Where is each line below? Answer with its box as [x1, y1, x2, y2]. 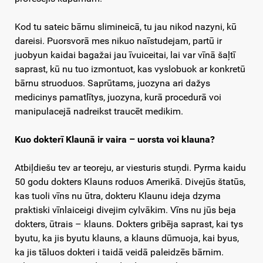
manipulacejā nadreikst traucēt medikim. [15, 106, 183, 117]
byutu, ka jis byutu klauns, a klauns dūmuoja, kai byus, [15, 232, 239, 244]
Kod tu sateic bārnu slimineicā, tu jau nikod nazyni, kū [15, 21, 237, 33]
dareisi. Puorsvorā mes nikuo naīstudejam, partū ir [15, 35, 222, 47]
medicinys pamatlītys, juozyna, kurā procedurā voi [15, 92, 221, 103]
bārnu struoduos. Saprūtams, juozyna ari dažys [15, 77, 210, 89]
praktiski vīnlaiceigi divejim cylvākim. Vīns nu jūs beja [15, 204, 236, 216]
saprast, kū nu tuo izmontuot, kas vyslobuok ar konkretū [15, 63, 245, 75]
